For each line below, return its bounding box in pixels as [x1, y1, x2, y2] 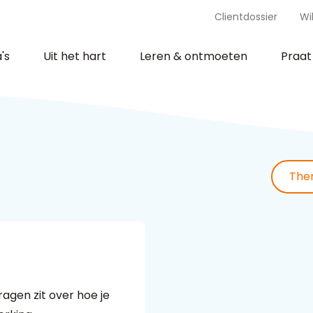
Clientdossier [214, 9, 277, 24]
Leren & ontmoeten [140, 48, 247, 65]
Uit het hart [43, 48, 106, 65]
